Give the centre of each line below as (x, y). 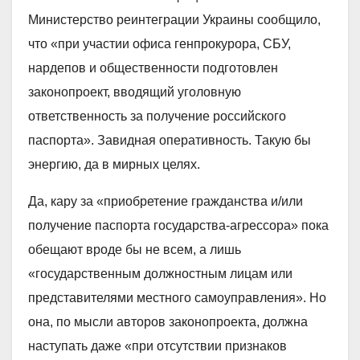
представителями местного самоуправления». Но (177, 298)
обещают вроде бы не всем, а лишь (135, 250)
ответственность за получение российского (157, 116)
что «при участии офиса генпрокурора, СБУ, (160, 44)
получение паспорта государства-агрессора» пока (178, 225)
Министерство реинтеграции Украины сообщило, (174, 20)
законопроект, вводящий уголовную (135, 92)
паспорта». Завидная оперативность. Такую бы (170, 140)
